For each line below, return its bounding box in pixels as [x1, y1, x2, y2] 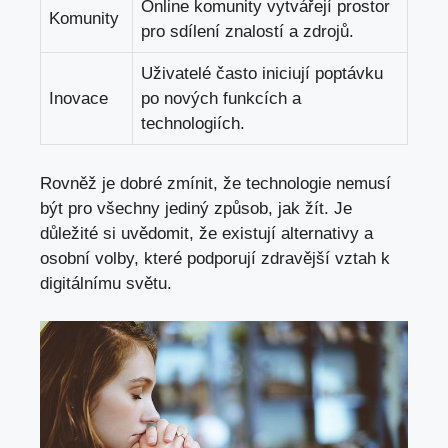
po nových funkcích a [141, 89, 301, 109]
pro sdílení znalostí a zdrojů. [141, 22, 354, 42]
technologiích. [141, 114, 245, 134]
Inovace [49, 89, 108, 109]
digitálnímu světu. [40, 273, 172, 293]
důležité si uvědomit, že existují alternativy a [40, 223, 373, 243]
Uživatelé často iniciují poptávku [141, 64, 383, 84]
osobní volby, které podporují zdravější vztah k [40, 248, 390, 268]
